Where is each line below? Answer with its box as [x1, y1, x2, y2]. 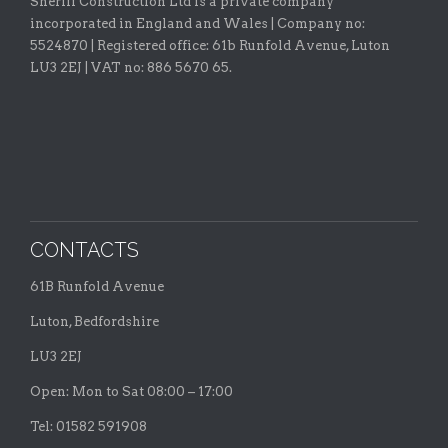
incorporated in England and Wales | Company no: [30, 15, 365, 31]
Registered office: [97, 37, 209, 53]
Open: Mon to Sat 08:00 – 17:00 [30, 383, 233, 399]
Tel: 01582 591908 [30, 418, 147, 434]
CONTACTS [30, 237, 139, 262]
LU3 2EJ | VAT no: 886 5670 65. [30, 59, 232, 75]
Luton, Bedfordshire [30, 313, 159, 329]
